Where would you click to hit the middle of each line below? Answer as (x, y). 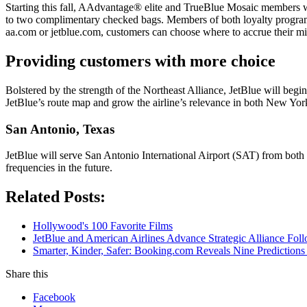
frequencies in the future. (59, 168)
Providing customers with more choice (140, 61)
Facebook (54, 297)
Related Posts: (56, 197)
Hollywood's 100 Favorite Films (103, 226)
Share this (27, 274)
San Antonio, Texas (60, 129)
